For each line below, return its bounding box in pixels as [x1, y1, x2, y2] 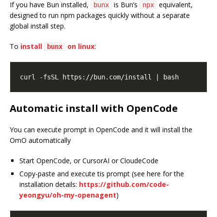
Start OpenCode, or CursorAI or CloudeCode [19, 156, 158, 166]
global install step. [10, 21, 65, 31]
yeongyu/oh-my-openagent [19, 190, 116, 200]
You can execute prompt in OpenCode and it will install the [10, 125, 192, 135]
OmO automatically [10, 136, 71, 145]
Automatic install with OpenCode [10, 102, 178, 115]
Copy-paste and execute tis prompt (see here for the [19, 169, 184, 179]
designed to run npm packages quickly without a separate [10, 11, 190, 20]
